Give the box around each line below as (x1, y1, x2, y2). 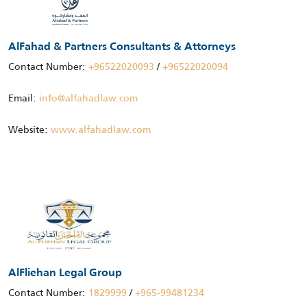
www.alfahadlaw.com (51, 121, 151, 137)
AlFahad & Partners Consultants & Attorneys (8, 41, 236, 53)
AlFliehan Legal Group (8, 267, 122, 279)
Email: (8, 90, 39, 106)
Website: (8, 121, 51, 137)
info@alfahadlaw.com (39, 90, 138, 106)
